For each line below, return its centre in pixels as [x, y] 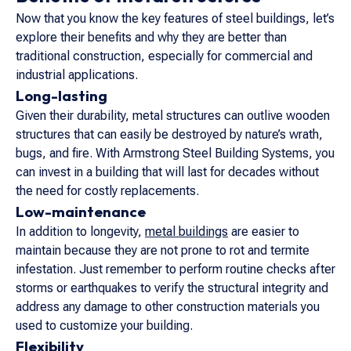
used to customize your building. [104, 326]
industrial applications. [77, 75]
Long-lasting [62, 96]
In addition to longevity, [80, 232]
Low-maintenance [81, 212]
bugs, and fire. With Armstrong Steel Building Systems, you [175, 153]
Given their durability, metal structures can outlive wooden [173, 116]
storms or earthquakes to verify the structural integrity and [172, 288]
